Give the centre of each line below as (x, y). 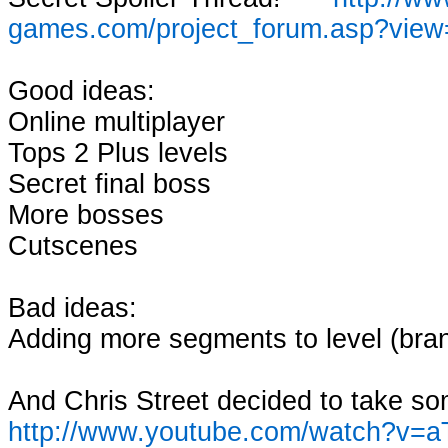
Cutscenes (73, 246)
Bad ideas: (72, 308)
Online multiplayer (116, 122)
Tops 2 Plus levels (118, 153)
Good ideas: (81, 91)
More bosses (86, 215)
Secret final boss (109, 184)
